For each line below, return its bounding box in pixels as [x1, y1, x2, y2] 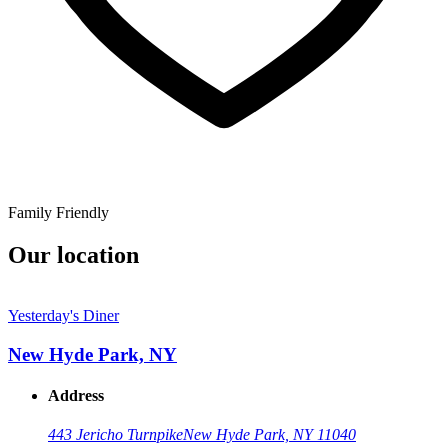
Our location [8, 242, 139, 269]
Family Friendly [8, 204, 109, 222]
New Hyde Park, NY [8, 361, 177, 383]
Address [48, 405, 104, 423]
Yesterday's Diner [8, 325, 119, 343]
